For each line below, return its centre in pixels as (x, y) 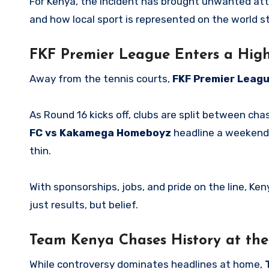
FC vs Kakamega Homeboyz (100, 133)
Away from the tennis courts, (101, 79)
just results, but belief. (84, 205)
